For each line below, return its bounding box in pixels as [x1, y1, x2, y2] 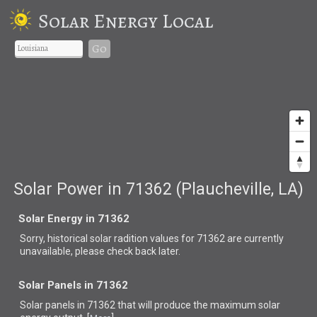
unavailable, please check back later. [20, 245, 181, 257]
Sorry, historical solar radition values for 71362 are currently [20, 232, 284, 244]
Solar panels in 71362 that [20, 299, 139, 311]
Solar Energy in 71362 [18, 212, 130, 225]
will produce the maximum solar [138, 299, 281, 311]
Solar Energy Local [38, 7, 213, 35]
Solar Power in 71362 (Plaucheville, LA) [13, 179, 304, 199]
